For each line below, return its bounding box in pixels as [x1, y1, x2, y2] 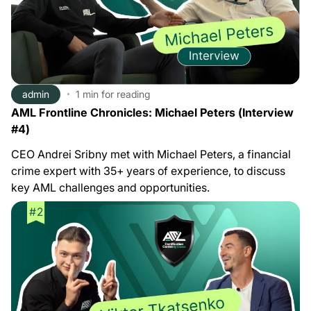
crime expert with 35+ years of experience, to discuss [11, 163, 285, 178]
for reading [101, 88, 150, 101]
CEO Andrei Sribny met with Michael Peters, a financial [11, 146, 291, 161]
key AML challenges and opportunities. [11, 180, 210, 194]
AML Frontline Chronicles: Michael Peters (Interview [11, 105, 294, 119]
